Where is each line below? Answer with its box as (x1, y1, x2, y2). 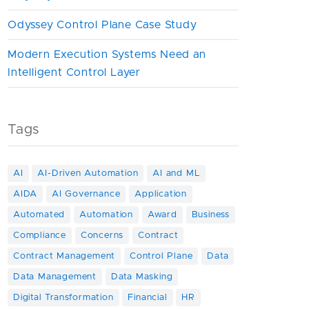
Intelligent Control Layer (8, 67, 141, 78)
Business (191, 210, 230, 219)
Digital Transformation (13, 293, 114, 302)
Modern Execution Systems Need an (8, 49, 206, 60)
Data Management (13, 272, 97, 281)
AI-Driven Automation (37, 169, 139, 178)
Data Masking (110, 272, 173, 281)
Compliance (13, 231, 66, 240)
